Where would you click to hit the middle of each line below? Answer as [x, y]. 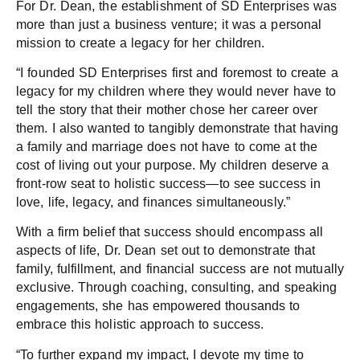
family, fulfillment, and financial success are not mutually [180, 269]
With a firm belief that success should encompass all [170, 232]
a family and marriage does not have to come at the [167, 147]
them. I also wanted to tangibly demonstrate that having [178, 129]
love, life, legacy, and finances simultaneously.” [155, 202]
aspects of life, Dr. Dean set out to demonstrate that [166, 251]
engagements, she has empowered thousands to [158, 306]
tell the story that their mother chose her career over [167, 110]
